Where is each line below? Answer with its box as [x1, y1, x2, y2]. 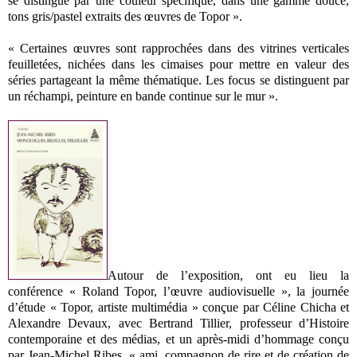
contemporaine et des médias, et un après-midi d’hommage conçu [8, 331, 349, 346]
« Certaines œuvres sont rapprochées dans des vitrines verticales [8, 41, 349, 55]
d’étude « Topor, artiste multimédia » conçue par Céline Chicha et [8, 300, 349, 314]
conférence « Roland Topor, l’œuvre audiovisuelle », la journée [8, 284, 349, 298]
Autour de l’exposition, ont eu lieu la [108, 268, 349, 282]
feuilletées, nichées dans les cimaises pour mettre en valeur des [8, 57, 349, 71]
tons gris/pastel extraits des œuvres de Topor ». [8, 9, 242, 23]
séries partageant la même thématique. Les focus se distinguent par [8, 73, 349, 87]
